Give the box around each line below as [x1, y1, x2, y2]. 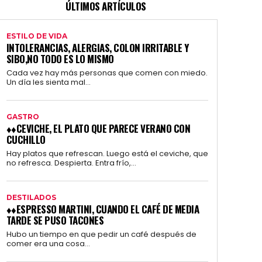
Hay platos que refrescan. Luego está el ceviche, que [6, 148, 208, 160]
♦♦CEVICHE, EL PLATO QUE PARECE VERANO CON [6, 121, 191, 136]
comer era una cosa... [6, 238, 90, 250]
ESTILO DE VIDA [6, 32, 67, 41]
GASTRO [6, 112, 39, 122]
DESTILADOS [6, 193, 56, 202]
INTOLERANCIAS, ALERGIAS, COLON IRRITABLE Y [6, 40, 189, 56]
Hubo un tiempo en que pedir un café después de [6, 229, 196, 240]
